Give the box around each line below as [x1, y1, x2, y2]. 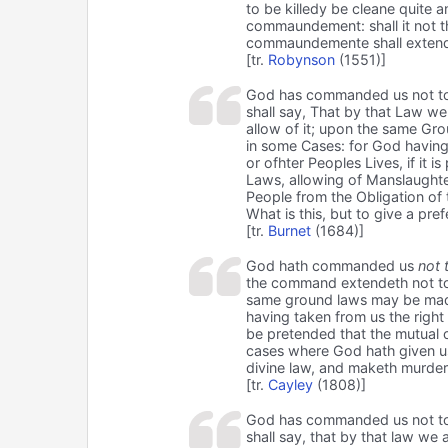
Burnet [267, 221, 311, 239]
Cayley [267, 375, 313, 393]
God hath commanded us [245, 256, 418, 274]
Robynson [267, 50, 335, 68]
